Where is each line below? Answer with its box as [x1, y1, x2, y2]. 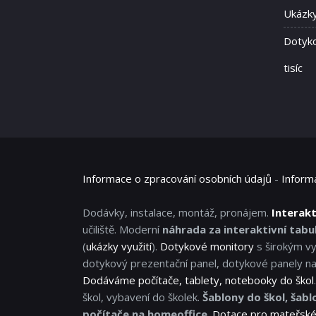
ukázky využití [86, 239, 152, 254]
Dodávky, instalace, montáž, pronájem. [83, 205, 272, 220]
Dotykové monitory [160, 239, 254, 254]
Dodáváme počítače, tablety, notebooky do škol [83, 273, 314, 288]
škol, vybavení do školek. [83, 290, 202, 305]
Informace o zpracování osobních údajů [83, 171, 272, 186]
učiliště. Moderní [83, 222, 162, 237]
